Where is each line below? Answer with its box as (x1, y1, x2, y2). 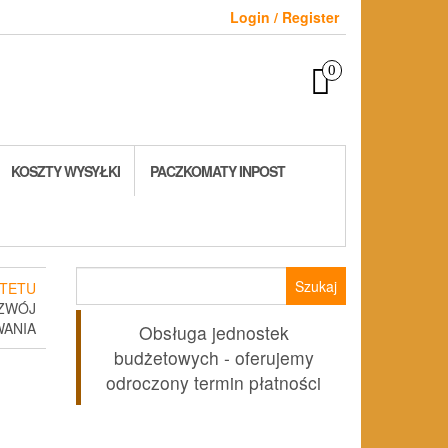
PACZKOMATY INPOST (150, 161, 285, 182)
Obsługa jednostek (138, 320, 289, 346)
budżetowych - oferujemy (113, 345, 314, 371)
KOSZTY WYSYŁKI (11, 161, 120, 182)
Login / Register (230, 7, 339, 27)
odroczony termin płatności (106, 370, 321, 396)
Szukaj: (75, 266, 125, 287)
